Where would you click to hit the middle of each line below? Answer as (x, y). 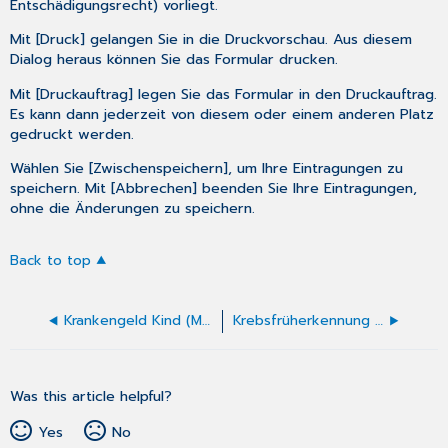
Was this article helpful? (91, 396)
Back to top (51, 261)
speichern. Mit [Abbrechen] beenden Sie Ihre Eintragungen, (214, 188)
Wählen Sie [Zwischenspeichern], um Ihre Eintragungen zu (207, 168)
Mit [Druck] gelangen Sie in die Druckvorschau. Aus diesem (211, 39)
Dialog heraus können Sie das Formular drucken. (174, 59)
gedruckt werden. (72, 133)
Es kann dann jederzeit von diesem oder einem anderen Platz (222, 113)
